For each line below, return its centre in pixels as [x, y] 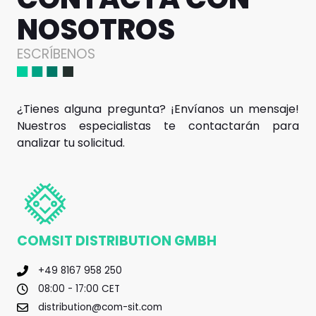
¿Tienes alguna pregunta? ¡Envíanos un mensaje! [158, 109]
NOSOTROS [96, 29]
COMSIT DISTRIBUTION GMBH [117, 241]
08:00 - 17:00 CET [79, 289]
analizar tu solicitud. [71, 142]
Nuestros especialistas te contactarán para [158, 126]
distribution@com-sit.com [100, 308]
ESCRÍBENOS [56, 54]
